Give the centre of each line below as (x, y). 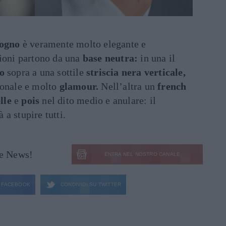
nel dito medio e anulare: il (98, 100)
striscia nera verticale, (136, 72)
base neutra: (110, 58)
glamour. (79, 86)
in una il (157, 58)
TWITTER (109, 184)
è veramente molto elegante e (83, 44)
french (172, 86)
